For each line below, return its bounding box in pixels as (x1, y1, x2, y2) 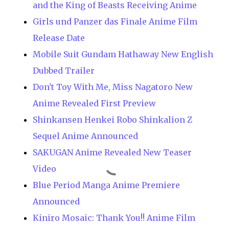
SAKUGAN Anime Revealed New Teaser (33, 147, 192, 158)
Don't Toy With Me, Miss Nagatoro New (33, 82, 193, 93)
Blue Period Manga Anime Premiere (33, 180, 180, 191)
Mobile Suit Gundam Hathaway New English (33, 49, 213, 60)
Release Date (33, 33, 85, 43)
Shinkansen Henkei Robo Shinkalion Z (33, 114, 192, 125)
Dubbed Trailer (33, 65, 95, 76)
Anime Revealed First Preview (33, 98, 156, 109)
